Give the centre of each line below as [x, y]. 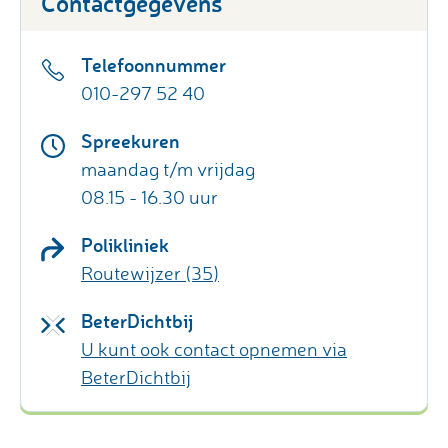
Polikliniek [125, 244]
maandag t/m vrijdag [168, 168]
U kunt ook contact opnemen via [214, 348]
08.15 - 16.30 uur [149, 196]
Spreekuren [130, 140]
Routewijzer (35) [150, 272]
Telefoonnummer [153, 64]
